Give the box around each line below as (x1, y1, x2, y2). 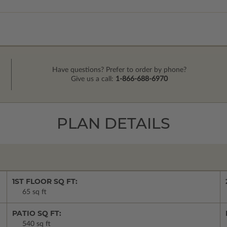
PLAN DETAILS (57, 114, 170, 133)
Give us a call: (71, 75, 116, 83)
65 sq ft (22, 188, 47, 196)
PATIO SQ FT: (12, 209, 61, 218)
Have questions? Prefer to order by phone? (52, 66, 187, 73)
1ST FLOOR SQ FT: (12, 177, 78, 186)
